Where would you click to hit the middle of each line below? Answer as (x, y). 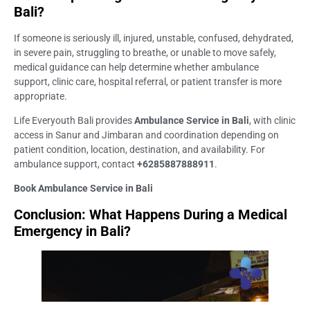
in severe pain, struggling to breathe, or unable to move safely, (145, 52)
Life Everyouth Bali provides (74, 120)
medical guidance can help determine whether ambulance (136, 67)
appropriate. (40, 96)
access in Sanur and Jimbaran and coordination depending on (146, 135)
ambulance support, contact (75, 164)
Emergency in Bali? (72, 231)
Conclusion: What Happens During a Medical (151, 214)
